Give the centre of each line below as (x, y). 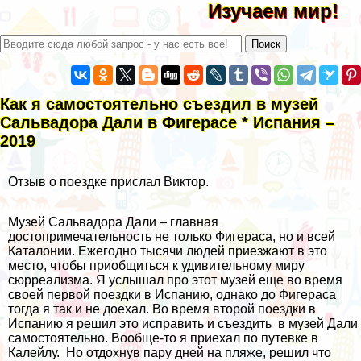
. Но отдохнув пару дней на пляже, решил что (194, 352)
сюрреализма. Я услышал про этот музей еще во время (175, 280)
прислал (135, 181)
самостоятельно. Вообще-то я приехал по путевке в (163, 338)
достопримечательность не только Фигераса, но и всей (172, 236)
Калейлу (32, 352)
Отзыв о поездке (59, 181)
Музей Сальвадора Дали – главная (113, 222)
